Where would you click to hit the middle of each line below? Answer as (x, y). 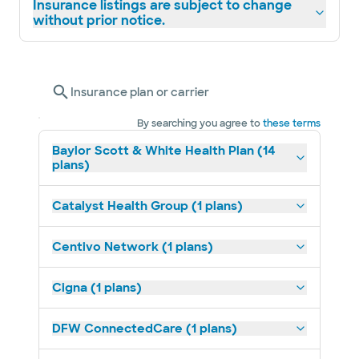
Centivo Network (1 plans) (133, 247)
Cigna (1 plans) (97, 288)
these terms (292, 123)
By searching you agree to (199, 123)
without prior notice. (99, 20)
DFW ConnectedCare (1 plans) (145, 329)
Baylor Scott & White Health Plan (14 (164, 151)
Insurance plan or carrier (140, 92)
